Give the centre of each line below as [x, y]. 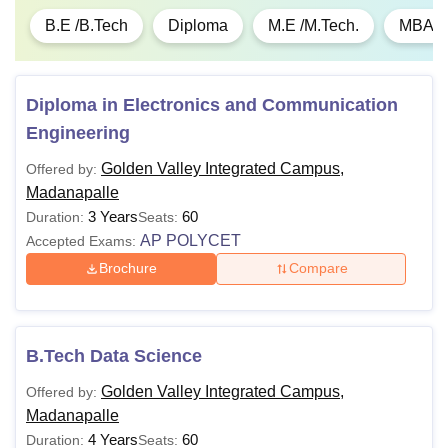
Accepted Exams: [81, 240]
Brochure [128, 268]
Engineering [78, 132]
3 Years [113, 216]
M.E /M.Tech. [313, 25]
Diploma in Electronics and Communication [212, 104]
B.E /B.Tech [86, 25]
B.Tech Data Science [114, 355]
